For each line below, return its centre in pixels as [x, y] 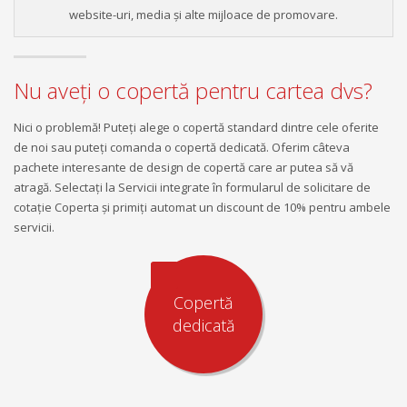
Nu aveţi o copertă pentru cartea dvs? [193, 90]
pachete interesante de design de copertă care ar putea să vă [184, 167]
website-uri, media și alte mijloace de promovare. [203, 15]
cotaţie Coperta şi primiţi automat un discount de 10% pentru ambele [202, 207]
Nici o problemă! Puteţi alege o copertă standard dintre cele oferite [196, 127]
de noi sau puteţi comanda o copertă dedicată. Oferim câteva [182, 147]
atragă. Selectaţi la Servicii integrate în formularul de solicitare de [192, 187]
